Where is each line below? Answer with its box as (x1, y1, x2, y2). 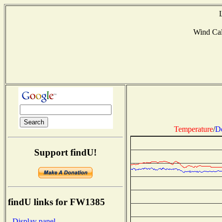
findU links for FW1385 (8, 197, 105, 208)
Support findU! (34, 147, 97, 158)
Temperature (173, 124, 213, 133)
